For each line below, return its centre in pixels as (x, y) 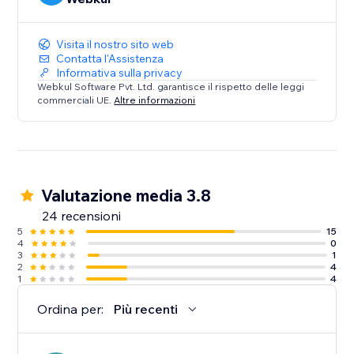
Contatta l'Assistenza (110, 59)
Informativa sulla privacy (120, 73)
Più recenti (146, 309)
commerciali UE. (76, 100)
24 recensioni (82, 216)
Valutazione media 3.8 (126, 196)
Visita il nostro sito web (115, 45)
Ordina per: (71, 309)
